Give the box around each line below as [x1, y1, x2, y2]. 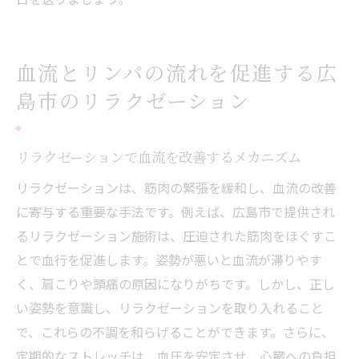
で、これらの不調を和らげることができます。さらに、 [16, 322, 334, 341]
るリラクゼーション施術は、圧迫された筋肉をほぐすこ [16, 226, 337, 245]
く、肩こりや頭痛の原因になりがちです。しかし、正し [16, 274, 335, 293]
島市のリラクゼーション [16, 87, 252, 114]
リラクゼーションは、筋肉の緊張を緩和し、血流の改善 [16, 178, 337, 197]
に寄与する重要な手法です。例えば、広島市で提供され [16, 202, 335, 221]
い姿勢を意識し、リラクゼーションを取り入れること [16, 298, 324, 317]
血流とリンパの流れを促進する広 [16, 59, 339, 86]
